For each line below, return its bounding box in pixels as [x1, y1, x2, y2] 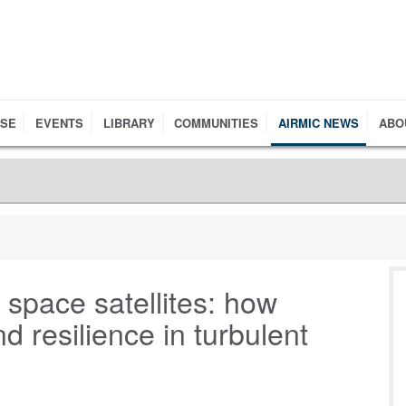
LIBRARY [102, 113, 155, 131]
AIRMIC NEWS [277, 113, 359, 131]
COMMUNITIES [174, 113, 259, 131]
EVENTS [35, 113, 84, 131]
